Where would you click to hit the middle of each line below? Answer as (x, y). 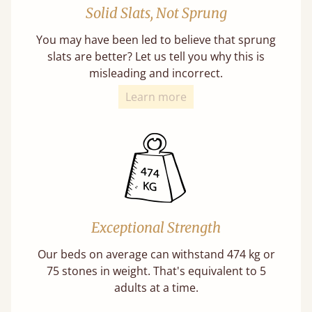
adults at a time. (156, 287)
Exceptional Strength (156, 227)
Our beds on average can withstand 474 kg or (156, 254)
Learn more (156, 96)
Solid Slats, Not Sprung (156, 13)
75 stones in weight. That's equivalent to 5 (156, 271)
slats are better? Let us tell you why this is (156, 56)
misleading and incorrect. (156, 73)
